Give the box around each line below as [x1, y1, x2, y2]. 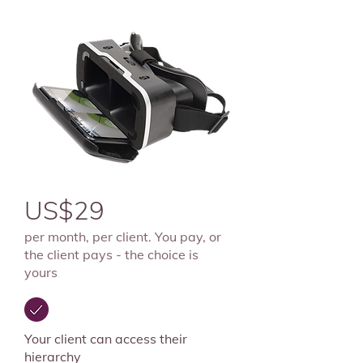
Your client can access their [24, 331, 187, 347]
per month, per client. [24, 228, 152, 245]
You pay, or [152, 228, 221, 245]
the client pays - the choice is [24, 246, 199, 263]
